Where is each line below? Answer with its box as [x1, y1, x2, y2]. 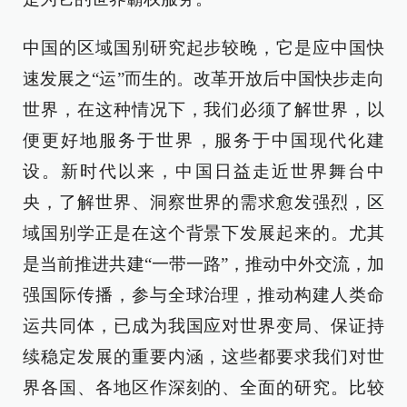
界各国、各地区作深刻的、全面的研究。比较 [23, 378, 384, 397]
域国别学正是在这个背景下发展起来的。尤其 [23, 223, 384, 243]
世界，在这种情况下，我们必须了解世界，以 [23, 100, 384, 119]
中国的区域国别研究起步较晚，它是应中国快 [23, 38, 384, 57]
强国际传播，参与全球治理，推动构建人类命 [23, 285, 384, 304]
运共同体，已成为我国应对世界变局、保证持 [23, 316, 384, 335]
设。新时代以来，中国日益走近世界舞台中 [23, 162, 384, 181]
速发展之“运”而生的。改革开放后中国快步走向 [23, 69, 384, 88]
